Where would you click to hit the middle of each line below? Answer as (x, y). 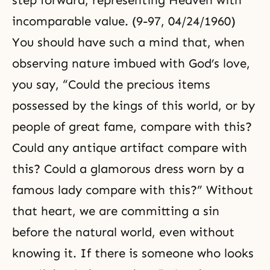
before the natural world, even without (123, 232)
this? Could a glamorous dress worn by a (128, 169)
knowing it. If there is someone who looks (133, 253)
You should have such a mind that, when (128, 42)
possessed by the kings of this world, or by (133, 105)
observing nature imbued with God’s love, (131, 63)
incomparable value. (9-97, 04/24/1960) (124, 21)
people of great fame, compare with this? (132, 127)
